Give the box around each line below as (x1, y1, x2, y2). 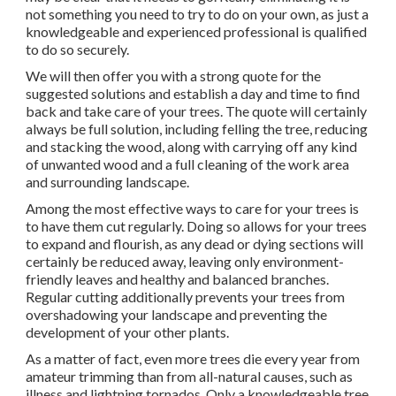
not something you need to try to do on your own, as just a (26, 5, 369, 23)
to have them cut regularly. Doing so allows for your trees (26, 217, 367, 235)
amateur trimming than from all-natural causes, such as (26, 368, 353, 385)
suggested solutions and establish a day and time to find (26, 85, 360, 103)
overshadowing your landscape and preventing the (26, 306, 327, 324)
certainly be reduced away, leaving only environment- (26, 253, 344, 270)
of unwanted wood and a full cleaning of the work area (26, 156, 349, 173)
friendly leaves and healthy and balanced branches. (26, 270, 329, 288)
